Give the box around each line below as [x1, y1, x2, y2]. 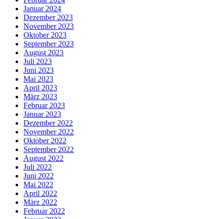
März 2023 [23, 92, 57, 101]
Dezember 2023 [23, 13, 73, 22]
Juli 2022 [23, 163, 52, 171]
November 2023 [23, 22, 74, 30]
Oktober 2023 [23, 31, 66, 39]
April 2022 [23, 189, 57, 197]
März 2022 [23, 198, 57, 206]
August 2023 [23, 48, 64, 57]
